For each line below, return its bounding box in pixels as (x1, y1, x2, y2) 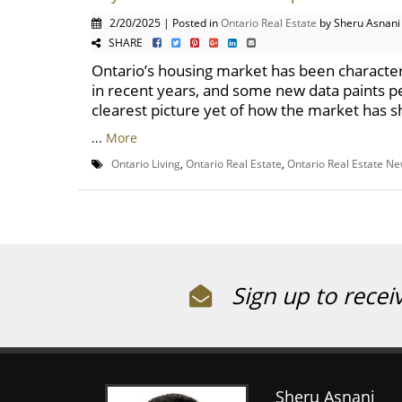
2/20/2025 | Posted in (101, 15, 221, 30)
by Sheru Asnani (317, 15, 400, 30)
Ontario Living (111, 156, 180, 170)
